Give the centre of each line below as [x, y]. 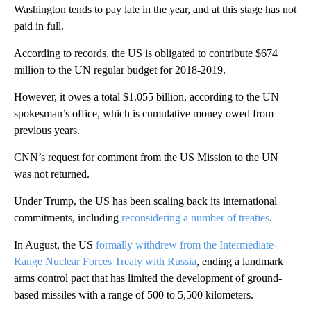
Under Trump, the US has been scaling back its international [145, 201]
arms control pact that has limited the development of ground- [148, 278]
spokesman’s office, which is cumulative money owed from [144, 113]
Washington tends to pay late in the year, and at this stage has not [155, 9]
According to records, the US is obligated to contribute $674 [146, 53]
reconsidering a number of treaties [195, 217]
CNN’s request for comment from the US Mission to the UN [146, 157]
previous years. [47, 130]
